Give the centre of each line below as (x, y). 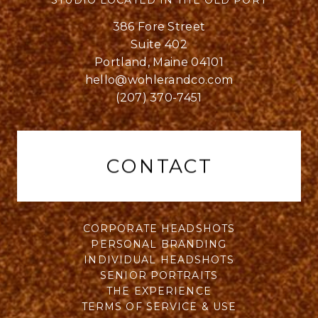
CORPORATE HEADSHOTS (159, 229)
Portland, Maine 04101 (159, 62)
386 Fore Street (159, 27)
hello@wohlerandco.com (159, 80)
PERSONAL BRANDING (159, 245)
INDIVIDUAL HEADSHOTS (159, 260)
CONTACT (159, 166)
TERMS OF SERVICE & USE (159, 307)
